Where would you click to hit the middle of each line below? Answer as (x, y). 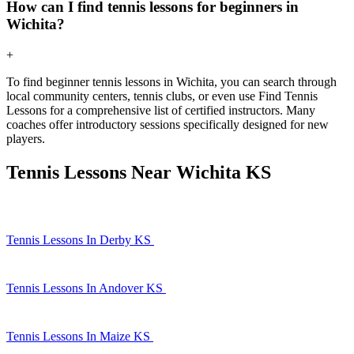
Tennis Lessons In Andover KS (86, 288)
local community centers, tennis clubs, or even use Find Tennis (162, 96)
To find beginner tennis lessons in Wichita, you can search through (171, 81)
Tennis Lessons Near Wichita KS (139, 172)
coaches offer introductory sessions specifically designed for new (168, 124)
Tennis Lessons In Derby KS (80, 239)
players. (26, 138)
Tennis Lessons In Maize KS (80, 336)
